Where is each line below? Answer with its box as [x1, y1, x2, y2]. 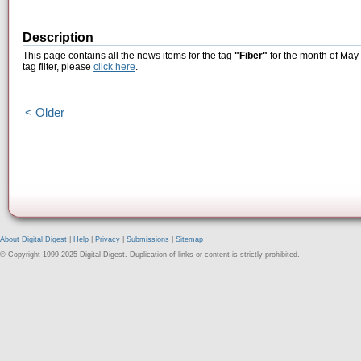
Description [23, 31, 93, 45]
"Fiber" [234, 50, 268, 62]
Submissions [127, 235, 169, 243]
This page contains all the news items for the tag [23, 50, 234, 62]
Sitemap [176, 235, 203, 243]
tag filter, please [23, 61, 93, 73]
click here [93, 61, 135, 73]
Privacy [95, 235, 120, 243]
